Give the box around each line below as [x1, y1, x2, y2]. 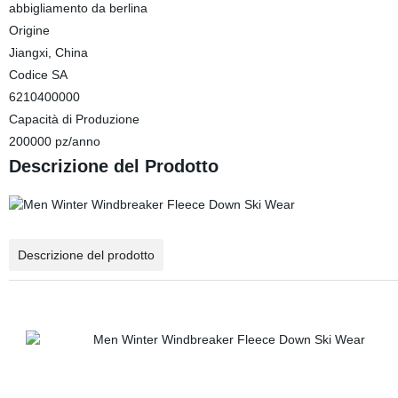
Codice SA [8, 68, 68, 82]
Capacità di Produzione [8, 112, 139, 126]
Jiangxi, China [8, 45, 88, 60]
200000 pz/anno [8, 134, 100, 148]
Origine [8, 23, 50, 37]
